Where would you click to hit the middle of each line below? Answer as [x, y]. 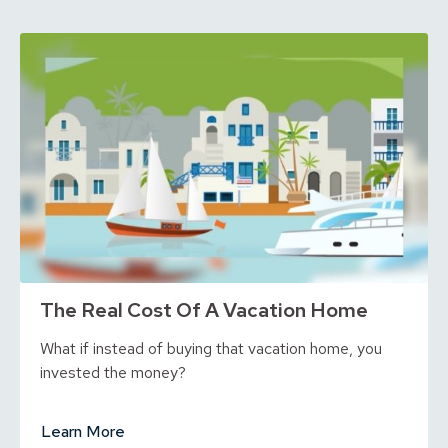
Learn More [83, 432]
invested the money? [113, 373]
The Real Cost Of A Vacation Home [204, 309]
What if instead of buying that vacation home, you [211, 349]
